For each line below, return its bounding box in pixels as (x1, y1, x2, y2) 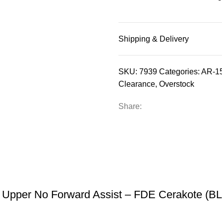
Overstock (159, 79, 194, 88)
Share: (118, 102, 142, 111)
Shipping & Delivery (118, 34, 189, 43)
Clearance (118, 79, 155, 88)
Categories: (159, 67, 200, 76)
